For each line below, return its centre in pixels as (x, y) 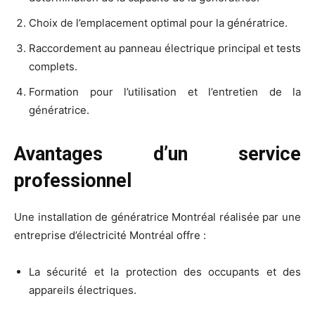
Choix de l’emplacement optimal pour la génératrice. (158, 22)
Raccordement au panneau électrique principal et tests (165, 48)
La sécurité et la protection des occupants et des (165, 271)
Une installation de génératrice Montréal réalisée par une (157, 217)
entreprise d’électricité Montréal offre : (110, 235)
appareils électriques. (83, 290)
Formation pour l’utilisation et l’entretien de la (165, 91)
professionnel (73, 180)
